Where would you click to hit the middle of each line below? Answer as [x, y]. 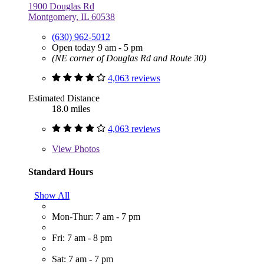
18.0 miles [71, 109]
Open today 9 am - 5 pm [97, 48]
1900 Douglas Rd [61, 6]
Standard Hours [61, 172]
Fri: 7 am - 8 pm [82, 237]
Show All [52, 195]
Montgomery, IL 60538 [72, 17]
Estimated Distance [64, 98]
